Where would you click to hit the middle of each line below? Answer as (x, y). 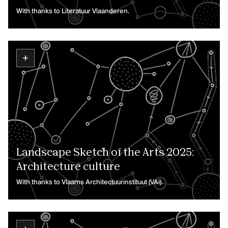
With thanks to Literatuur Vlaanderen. (73, 11)
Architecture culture (68, 167)
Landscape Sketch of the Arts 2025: (105, 153)
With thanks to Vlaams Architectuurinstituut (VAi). (90, 182)
